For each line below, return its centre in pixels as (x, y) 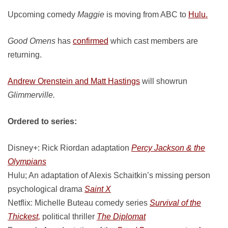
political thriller (68, 217)
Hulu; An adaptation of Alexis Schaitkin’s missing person (109, 175)
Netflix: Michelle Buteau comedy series (79, 203)
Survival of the (175, 203)
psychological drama (46, 189)
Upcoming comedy (42, 15)
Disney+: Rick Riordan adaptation (69, 148)
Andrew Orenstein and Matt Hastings (74, 81)
